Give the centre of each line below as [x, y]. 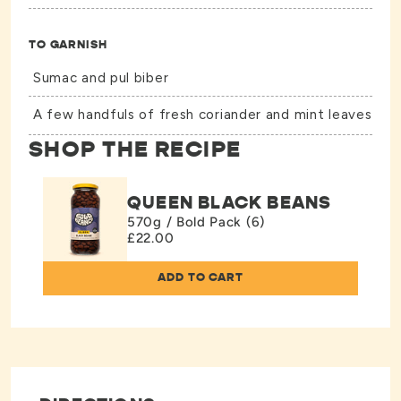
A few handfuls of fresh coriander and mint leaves [203, 115]
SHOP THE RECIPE [135, 149]
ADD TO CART [200, 277]
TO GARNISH [68, 45]
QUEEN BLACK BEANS [230, 203]
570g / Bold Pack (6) [196, 222]
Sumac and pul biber [101, 78]
